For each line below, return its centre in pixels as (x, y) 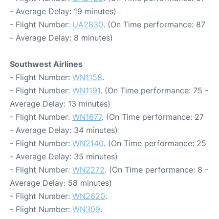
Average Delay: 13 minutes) (60, 104)
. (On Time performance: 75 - (154, 91)
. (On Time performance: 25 (155, 143)
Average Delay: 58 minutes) (61, 183)
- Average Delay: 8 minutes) (61, 38)
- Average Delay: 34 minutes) (64, 130)
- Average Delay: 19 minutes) (63, 11)
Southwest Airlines (46, 64)
